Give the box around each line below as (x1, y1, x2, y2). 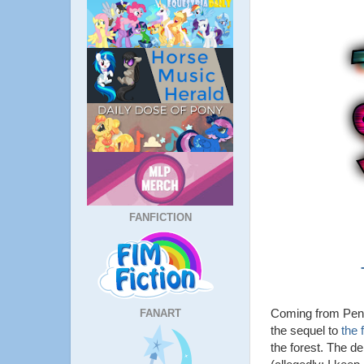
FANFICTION (128, 210, 192, 223)
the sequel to (271, 323, 341, 337)
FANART (139, 306, 181, 319)
